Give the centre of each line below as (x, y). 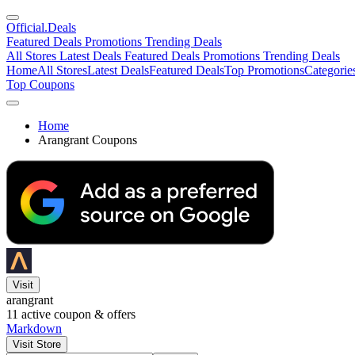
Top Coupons (40, 84)
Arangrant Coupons (88, 140)
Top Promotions (264, 70)
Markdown (34, 328)
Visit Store (37, 344)
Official (25, 27)
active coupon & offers (77, 314)
